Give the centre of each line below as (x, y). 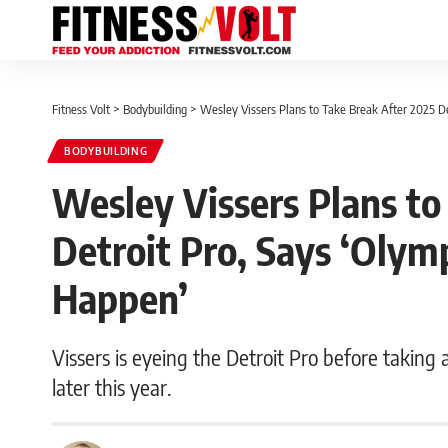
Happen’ (120, 298)
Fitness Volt (81, 109)
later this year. (112, 387)
